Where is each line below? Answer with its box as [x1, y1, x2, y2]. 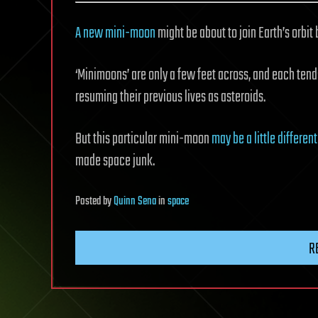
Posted [75, 192, 103, 211]
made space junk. [75, 149, 155, 173]
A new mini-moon [75, 21, 155, 45]
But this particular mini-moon [75, 127, 212, 151]
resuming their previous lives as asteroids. [75, 85, 265, 109]
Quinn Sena [114, 192, 156, 211]
